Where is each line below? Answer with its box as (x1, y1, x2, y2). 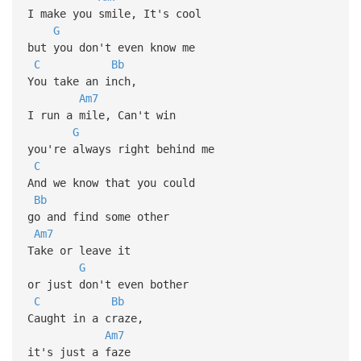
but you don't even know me (27, 40, 195, 54)
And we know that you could (27, 176, 201, 189)
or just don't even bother (27, 277, 189, 291)
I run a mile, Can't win (27, 108, 182, 122)
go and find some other (27, 210, 169, 223)
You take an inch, (27, 74, 137, 88)
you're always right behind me (27, 142, 214, 156)
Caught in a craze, (27, 311, 150, 325)
